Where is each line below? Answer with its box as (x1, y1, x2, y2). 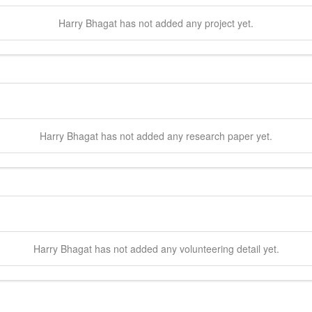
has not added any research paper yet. (98, 128, 272, 143)
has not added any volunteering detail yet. (91, 241, 279, 256)
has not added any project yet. (117, 15, 253, 30)
